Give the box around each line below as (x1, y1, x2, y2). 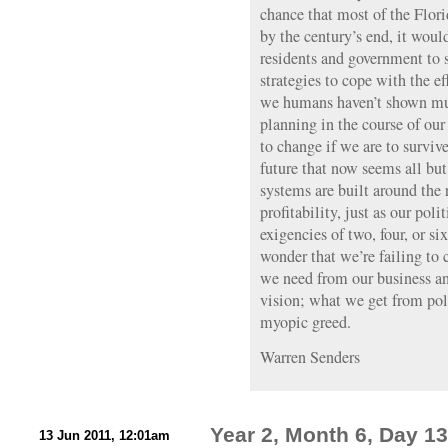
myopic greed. (260, 311, 351, 333)
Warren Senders (260, 346, 360, 368)
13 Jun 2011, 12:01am (39, 428, 170, 443)
